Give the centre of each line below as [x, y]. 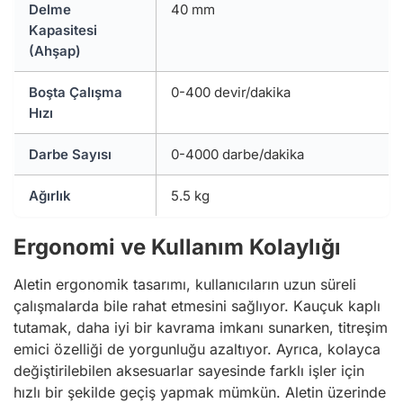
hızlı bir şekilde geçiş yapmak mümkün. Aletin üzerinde [200, 392]
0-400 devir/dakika [231, 92]
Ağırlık [50, 196]
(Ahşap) [55, 51]
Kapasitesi [63, 30]
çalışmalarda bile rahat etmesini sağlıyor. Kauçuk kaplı [197, 306]
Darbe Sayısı [70, 154]
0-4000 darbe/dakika [237, 154]
